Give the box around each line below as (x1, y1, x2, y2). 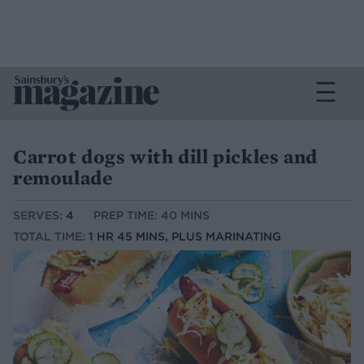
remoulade (13, 165, 113, 190)
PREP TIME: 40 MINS (93, 208, 210, 223)
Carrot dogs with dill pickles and (13, 144, 318, 169)
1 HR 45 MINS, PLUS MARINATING (89, 229, 281, 245)
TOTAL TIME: (13, 229, 89, 245)
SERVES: (13, 208, 66, 223)
